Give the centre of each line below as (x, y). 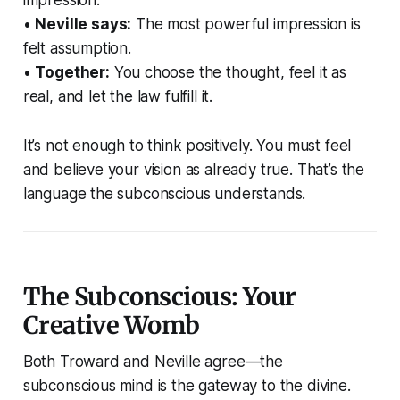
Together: (72, 73)
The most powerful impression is (246, 25)
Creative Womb (111, 325)
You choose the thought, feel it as (228, 73)
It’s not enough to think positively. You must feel (187, 146)
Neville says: (83, 25)
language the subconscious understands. (164, 194)
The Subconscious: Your (159, 297)
